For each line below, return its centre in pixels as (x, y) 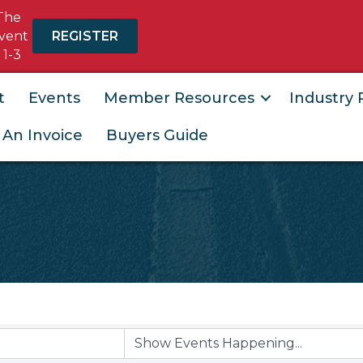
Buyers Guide (157, 136)
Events (54, 98)
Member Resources (179, 98)
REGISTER (85, 36)
